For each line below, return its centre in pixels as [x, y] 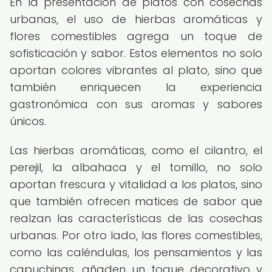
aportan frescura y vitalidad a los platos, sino [136, 184]
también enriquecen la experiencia [136, 87]
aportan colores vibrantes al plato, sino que [136, 70]
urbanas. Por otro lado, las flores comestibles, [136, 235]
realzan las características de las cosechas [136, 218]
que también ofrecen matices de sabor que [136, 201]
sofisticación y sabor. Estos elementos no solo [136, 53]
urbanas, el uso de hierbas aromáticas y [136, 19]
